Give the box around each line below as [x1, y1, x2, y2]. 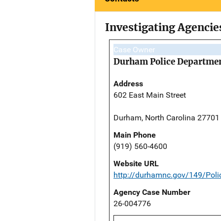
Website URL [113, 159, 159, 169]
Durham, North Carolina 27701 [113, 113, 220, 123]
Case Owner [113, 45, 155, 55]
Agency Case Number [113, 187, 190, 197]
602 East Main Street [113, 90, 186, 100]
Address [113, 79, 143, 89]
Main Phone [113, 130, 156, 140]
